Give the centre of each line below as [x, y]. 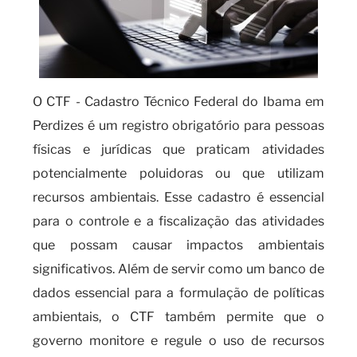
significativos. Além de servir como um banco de [178, 269]
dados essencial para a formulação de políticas [178, 293]
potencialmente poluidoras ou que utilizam [178, 173]
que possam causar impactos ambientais [178, 245]
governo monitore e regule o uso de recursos [178, 341]
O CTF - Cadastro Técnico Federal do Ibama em [178, 102]
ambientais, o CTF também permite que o [178, 317]
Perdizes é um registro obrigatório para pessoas [178, 126]
